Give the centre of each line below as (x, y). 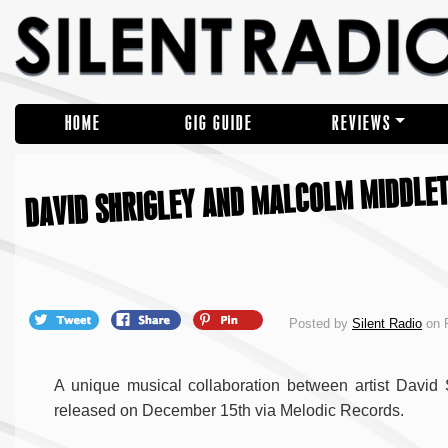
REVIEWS (361, 123)
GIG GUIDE (218, 123)
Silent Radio (387, 324)
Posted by (320, 324)
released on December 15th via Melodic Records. (228, 411)
